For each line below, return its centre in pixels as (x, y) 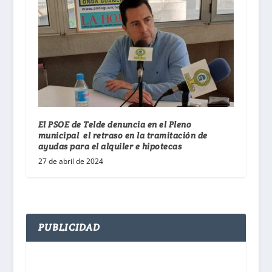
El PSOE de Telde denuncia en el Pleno (115, 124)
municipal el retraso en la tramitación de (123, 135)
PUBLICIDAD (69, 227)
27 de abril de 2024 (70, 161)
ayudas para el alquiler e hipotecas (110, 146)
